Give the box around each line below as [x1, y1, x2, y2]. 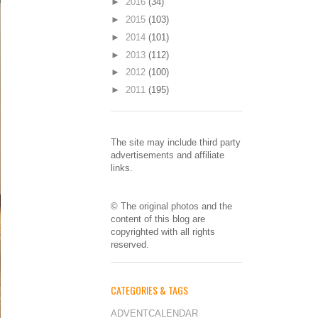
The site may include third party [111, 136, 241, 148]
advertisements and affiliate [111, 149, 224, 160]
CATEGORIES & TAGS [111, 283, 188, 298]
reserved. [111, 238, 149, 250]
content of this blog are [111, 213, 205, 224]
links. [111, 162, 133, 173]
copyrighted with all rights [111, 226, 215, 237]
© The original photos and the [111, 200, 232, 212]
